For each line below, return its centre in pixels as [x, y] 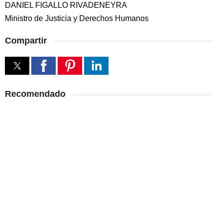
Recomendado [35, 94]
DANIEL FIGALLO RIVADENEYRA [66, 5]
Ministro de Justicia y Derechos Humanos [77, 18]
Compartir [26, 41]
